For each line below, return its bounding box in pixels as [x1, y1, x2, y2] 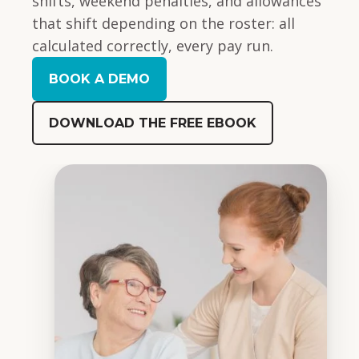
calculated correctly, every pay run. [32, 36, 273, 55]
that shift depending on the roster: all [32, 14, 295, 33]
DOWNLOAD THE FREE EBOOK [49, 115, 256, 131]
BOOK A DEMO [49, 71, 150, 87]
